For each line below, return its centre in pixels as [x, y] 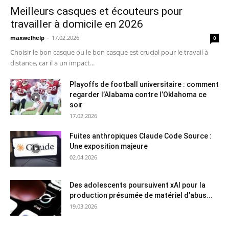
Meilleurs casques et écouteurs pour [96, 11]
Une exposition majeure [109, 146]
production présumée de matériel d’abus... [141, 195]
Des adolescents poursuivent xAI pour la [138, 185]
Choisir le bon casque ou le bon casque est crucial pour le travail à [109, 52]
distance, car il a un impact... [52, 63]
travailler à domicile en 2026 [77, 24]
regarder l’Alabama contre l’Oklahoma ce [138, 94]
